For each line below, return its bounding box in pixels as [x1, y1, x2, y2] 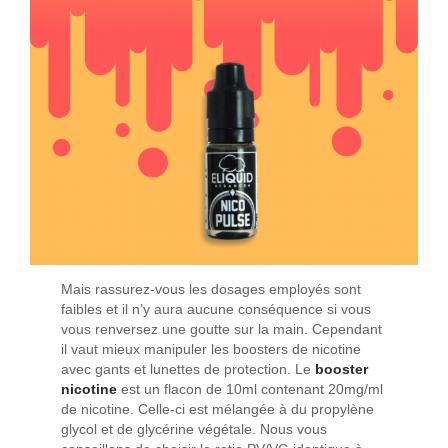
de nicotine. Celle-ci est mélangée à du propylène [61, 402, 375, 418]
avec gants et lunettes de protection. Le [61, 362, 316, 378]
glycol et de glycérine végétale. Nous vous [61, 422, 328, 438]
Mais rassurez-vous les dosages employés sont [61, 282, 362, 298]
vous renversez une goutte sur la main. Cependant [61, 322, 383, 338]
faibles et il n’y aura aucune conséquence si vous [61, 302, 372, 318]
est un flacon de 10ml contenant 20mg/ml [121, 382, 384, 398]
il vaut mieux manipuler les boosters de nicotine [61, 342, 362, 358]
